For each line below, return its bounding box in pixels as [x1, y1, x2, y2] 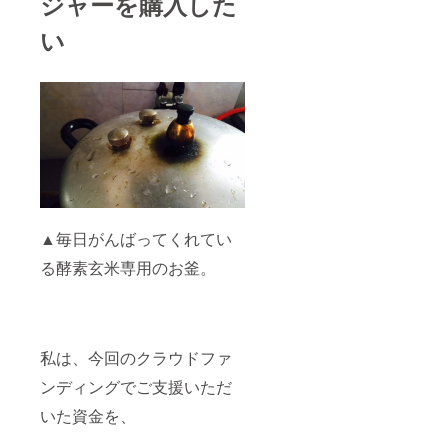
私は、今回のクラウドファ [40, 346, 232, 370]
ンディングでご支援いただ [40, 375, 232, 399]
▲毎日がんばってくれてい [40, 227, 232, 251]
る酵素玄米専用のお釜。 [40, 256, 216, 280]
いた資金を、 [40, 404, 136, 428]
